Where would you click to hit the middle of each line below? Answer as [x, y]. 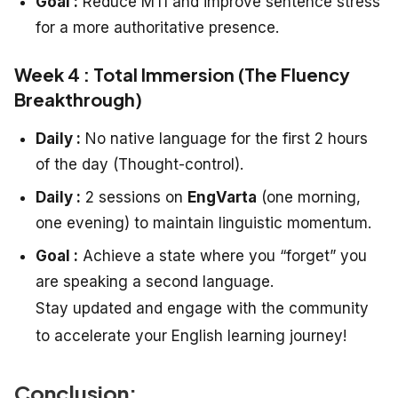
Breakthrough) [78, 99]
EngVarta [222, 197]
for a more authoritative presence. [157, 27]
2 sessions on [134, 197]
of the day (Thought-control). [139, 164]
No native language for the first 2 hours [224, 138]
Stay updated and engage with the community [202, 308]
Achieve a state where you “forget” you [223, 255]
